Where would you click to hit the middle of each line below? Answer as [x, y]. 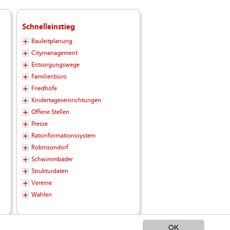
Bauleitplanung [52, 41]
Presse [39, 124]
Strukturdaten [50, 171]
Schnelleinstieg [48, 27]
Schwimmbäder [52, 159]
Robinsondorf [50, 148]
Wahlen [41, 195]
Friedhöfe [44, 89]
